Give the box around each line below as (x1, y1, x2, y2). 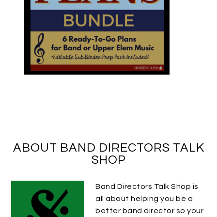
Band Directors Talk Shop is (95, 182, 199, 190)
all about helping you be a (95, 194, 193, 202)
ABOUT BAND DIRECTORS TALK (13, 141, 204, 154)
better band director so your (95, 206, 204, 215)
